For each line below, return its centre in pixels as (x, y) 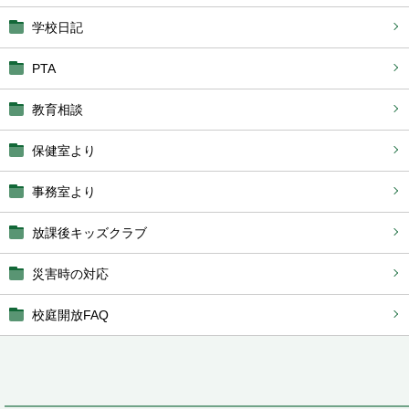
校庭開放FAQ (70, 315)
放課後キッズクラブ (89, 233)
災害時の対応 (70, 274)
